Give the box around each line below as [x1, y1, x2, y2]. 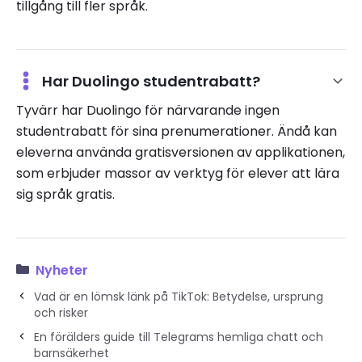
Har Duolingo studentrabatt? [42, 70, 260, 91]
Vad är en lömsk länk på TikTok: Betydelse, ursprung [34, 288, 323, 305]
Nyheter [36, 260, 88, 280]
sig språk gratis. [16, 185, 115, 204]
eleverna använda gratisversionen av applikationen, [16, 143, 345, 162]
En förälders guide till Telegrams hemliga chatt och [34, 328, 323, 345]
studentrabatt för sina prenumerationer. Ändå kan [16, 122, 337, 141]
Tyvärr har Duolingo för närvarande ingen [16, 101, 280, 120]
